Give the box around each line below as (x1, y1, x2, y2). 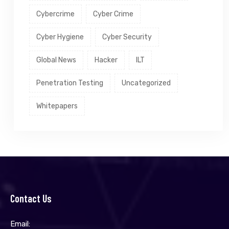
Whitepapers (36, 101, 78, 110)
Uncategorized (122, 78, 171, 87)
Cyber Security (102, 32, 152, 41)
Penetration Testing (36, 78, 103, 87)
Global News (36, 55, 76, 64)
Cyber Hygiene (36, 32, 84, 41)
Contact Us (10, 192, 52, 204)
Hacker (95, 55, 118, 64)
